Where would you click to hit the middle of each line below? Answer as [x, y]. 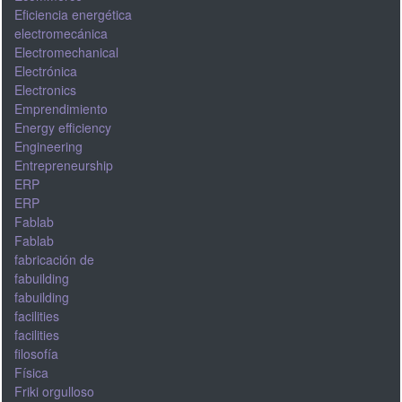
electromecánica [61, 33]
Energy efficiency [62, 127]
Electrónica [45, 70]
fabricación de [54, 259]
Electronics [45, 89]
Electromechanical [66, 52]
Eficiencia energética [73, 14]
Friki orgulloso [54, 391]
